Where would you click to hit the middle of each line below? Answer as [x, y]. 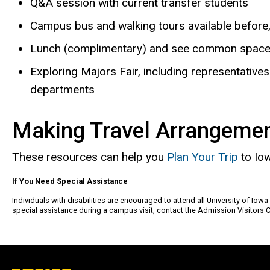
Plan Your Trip [202, 157]
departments [62, 90]
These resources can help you [89, 157]
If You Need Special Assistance [70, 181]
